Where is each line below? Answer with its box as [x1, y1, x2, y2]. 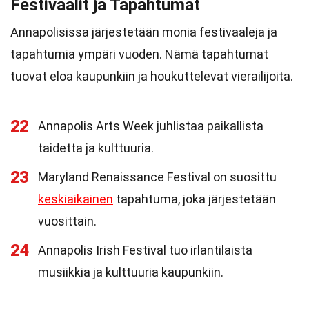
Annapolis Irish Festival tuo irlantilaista [38, 243, 252, 257]
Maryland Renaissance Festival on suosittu [38, 170, 277, 184]
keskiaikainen [38, 192, 113, 206]
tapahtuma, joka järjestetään [113, 192, 276, 206]
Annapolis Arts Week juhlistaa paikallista [38, 119, 263, 133]
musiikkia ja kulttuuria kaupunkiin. [38, 265, 223, 279]
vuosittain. [38, 214, 97, 228]
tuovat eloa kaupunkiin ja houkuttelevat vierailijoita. [10, 69, 293, 83]
